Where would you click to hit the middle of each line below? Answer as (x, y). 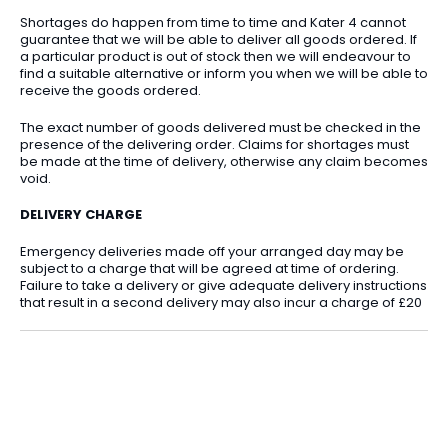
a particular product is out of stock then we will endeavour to (215, 57)
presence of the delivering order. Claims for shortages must (214, 144)
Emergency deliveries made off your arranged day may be (212, 251)
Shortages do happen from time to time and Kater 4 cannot (213, 23)
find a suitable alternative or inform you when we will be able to (224, 74)
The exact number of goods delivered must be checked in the (220, 127)
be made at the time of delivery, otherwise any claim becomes (224, 161)
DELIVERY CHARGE (81, 215)
